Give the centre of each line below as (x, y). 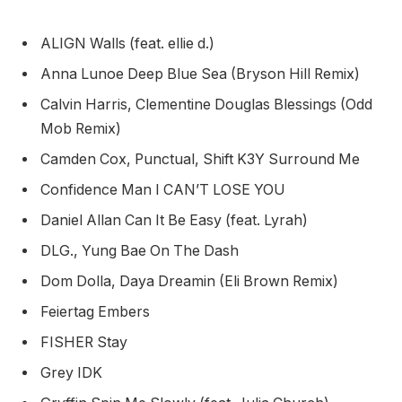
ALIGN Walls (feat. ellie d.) (129, 43)
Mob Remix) (83, 128)
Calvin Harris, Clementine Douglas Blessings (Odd (206, 104)
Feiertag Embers (97, 311)
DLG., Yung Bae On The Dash (141, 250)
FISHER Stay (86, 342)
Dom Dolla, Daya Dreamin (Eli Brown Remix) (191, 281)
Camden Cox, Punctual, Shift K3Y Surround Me (202, 159)
